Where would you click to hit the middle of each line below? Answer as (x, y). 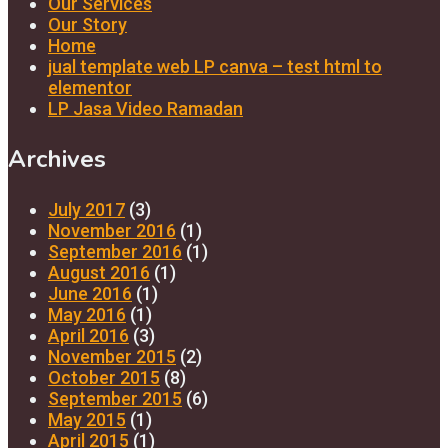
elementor (90, 87)
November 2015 (112, 356)
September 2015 (115, 398)
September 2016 (115, 251)
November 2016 (112, 230)
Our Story (87, 24)
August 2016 (99, 272)
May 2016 (87, 314)
